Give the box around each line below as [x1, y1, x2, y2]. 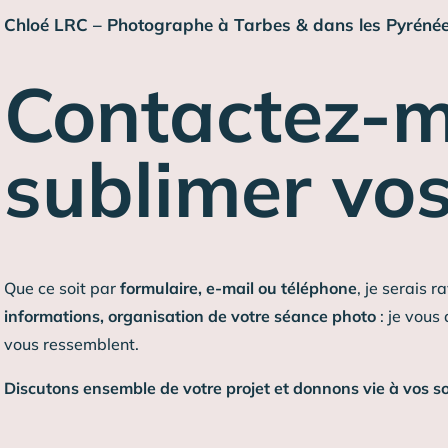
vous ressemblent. [3, 333, 139, 354]
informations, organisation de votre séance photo [3, 305, 376, 326]
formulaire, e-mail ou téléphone [119, 277, 357, 298]
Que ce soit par [3, 277, 120, 298]
